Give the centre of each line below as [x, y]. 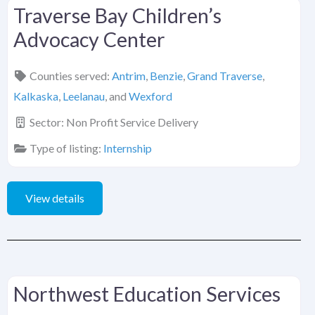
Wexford [150, 96]
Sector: [48, 122]
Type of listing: [66, 148]
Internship [128, 148]
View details [55, 198]
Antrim [129, 76]
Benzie [166, 76]
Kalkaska [36, 96]
